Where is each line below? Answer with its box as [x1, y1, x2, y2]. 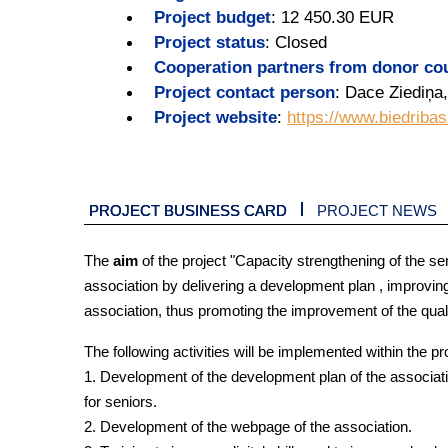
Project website [154, 107, 277, 128]
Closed [275, 32, 327, 53]
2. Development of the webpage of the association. [84, 418, 412, 436]
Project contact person [154, 82, 335, 103]
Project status [154, 32, 265, 53]
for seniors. [84, 393, 157, 411]
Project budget [154, 7, 271, 28]
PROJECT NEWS [317, 202, 437, 220]
